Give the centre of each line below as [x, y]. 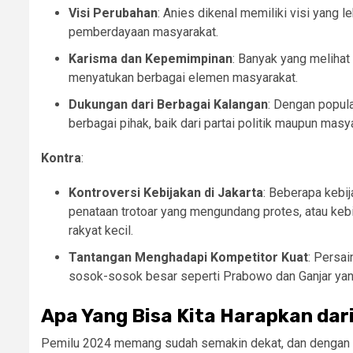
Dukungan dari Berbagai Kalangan [168, 104]
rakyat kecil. [101, 230]
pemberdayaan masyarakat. [143, 32]
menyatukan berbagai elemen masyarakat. [183, 78]
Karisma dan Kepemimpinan [150, 59]
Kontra [61, 158]
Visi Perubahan [113, 13]
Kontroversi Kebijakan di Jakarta [166, 193]
